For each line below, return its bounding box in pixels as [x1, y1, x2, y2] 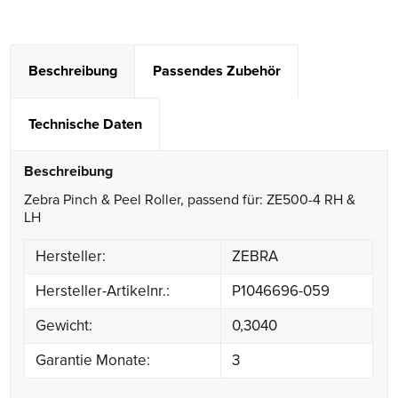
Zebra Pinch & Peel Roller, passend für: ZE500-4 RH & [24, 191, 356, 210]
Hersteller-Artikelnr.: [36, 281, 171, 300]
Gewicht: [36, 315, 93, 335]
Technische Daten [28, 115, 143, 133]
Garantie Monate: [36, 350, 151, 370]
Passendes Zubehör [153, 61, 282, 80]
